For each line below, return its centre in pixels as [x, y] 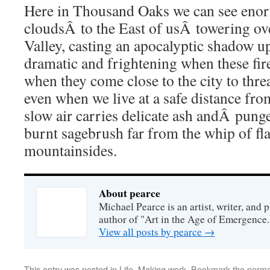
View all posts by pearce [152, 232]
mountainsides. [71, 150]
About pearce [130, 193]
